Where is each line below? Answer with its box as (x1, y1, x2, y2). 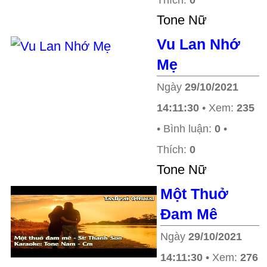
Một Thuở (160, 185, 228, 202)
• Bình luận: (157, 123, 215, 135)
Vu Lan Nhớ (157, 36, 240, 52)
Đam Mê (160, 206, 218, 222)
